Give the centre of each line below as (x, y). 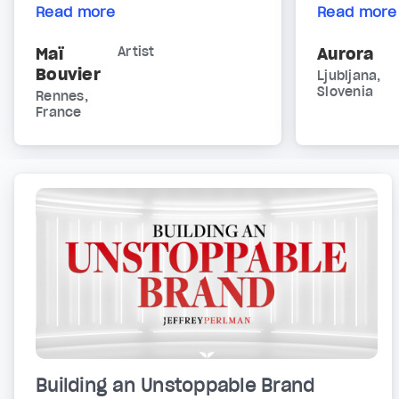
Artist (136, 52)
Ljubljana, (349, 76)
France (59, 113)
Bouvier (68, 75)
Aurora (346, 54)
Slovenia (345, 92)
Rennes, (62, 97)
